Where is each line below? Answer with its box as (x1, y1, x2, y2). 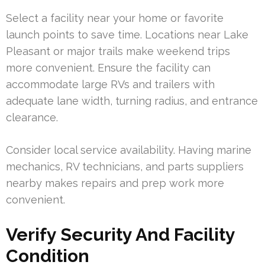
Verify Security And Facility (6, 224, 235, 245)
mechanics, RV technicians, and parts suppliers (6, 160, 244, 173)
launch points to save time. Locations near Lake (6, 28, 248, 41)
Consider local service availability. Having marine (6, 143, 251, 156)
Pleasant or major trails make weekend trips (6, 44, 230, 57)
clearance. (6, 111, 58, 124)
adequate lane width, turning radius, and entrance (6, 94, 258, 107)
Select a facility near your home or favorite (6, 11, 224, 24)
